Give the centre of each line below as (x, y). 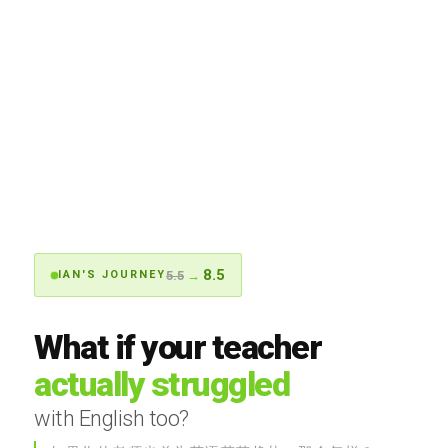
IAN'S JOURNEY (112, 275)
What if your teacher (177, 347)
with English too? (111, 419)
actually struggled (161, 384)
